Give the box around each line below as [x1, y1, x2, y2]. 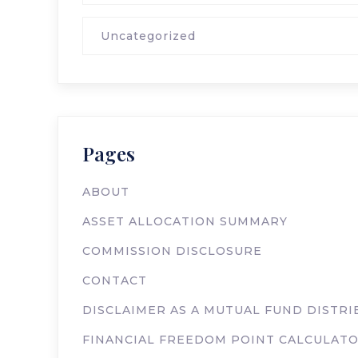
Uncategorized [101, 29, 196, 43]
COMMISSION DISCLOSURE [82, 244, 262, 258]
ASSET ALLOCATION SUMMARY [82, 214, 288, 229]
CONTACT [82, 273, 147, 288]
